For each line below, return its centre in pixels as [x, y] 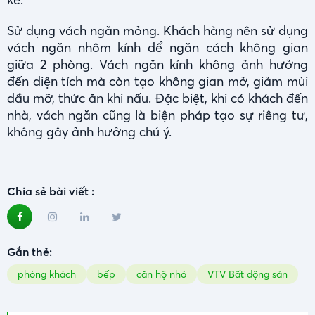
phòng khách [47, 275]
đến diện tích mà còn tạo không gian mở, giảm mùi [157, 82]
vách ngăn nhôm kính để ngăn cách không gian [157, 48]
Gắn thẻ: [30, 252]
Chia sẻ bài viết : [51, 192]
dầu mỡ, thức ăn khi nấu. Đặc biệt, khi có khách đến [157, 98]
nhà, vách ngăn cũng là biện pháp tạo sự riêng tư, [157, 115]
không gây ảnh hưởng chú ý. [89, 132]
